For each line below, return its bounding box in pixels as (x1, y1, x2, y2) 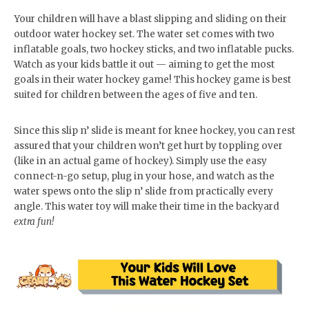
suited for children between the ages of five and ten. (14, 89, 257, 101)
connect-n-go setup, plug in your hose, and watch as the (14, 170, 275, 182)
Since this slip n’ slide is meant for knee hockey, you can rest (14, 125, 295, 137)
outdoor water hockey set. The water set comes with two (14, 28, 275, 40)
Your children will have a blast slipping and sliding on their (14, 13, 287, 25)
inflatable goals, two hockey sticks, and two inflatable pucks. (14, 43, 294, 55)
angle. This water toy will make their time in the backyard (14, 201, 279, 212)
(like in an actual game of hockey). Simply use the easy (14, 155, 267, 167)
